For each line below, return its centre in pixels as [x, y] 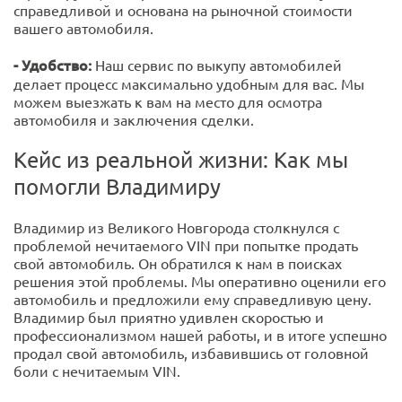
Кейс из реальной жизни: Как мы [181, 160]
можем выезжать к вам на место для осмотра [168, 102]
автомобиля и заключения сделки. [134, 120]
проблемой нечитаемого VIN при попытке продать [186, 245]
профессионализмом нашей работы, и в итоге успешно [200, 335]
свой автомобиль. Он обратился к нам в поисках [178, 263]
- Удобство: [54, 65]
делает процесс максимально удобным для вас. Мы [189, 84]
